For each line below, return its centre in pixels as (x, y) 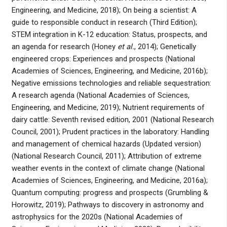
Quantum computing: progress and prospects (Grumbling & (110, 193)
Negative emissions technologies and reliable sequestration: (111, 83)
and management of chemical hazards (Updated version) (106, 144)
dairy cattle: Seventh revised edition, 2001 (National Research (112, 120)
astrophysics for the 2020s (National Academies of (97, 217)
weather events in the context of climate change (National (108, 168)
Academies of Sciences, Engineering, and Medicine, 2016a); (109, 181)
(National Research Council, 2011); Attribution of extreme (106, 156)
